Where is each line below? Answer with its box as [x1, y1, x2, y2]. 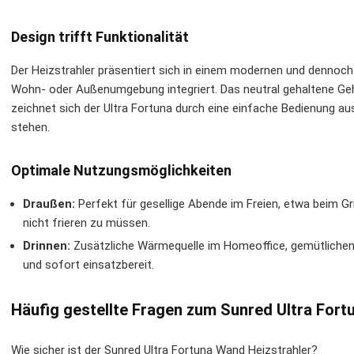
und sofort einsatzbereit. [23, 258, 154, 272]
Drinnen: [23, 239, 70, 253]
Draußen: [23, 197, 75, 211]
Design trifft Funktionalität [11, 28, 189, 45]
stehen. [11, 120, 50, 134]
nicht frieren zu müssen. [23, 216, 150, 230]
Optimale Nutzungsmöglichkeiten [11, 162, 232, 179]
